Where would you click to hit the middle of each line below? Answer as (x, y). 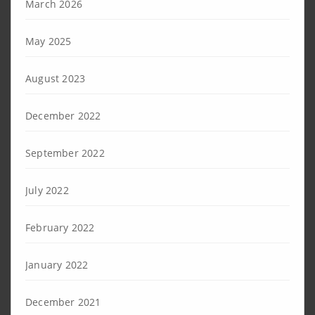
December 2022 (63, 115)
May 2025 (49, 41)
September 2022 (65, 153)
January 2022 (57, 264)
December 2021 (63, 302)
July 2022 (47, 190)
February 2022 (60, 227)
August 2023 (56, 78)
